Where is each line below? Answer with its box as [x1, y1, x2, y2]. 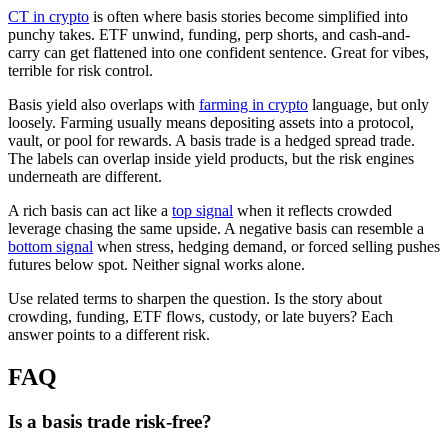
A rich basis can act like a [8, 201, 172, 219]
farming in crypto [199, 95, 308, 113]
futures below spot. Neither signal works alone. [8, 255, 305, 273]
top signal [172, 201, 233, 219]
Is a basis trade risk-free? [8, 410, 212, 432]
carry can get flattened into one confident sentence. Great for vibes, [8, 43, 429, 61]
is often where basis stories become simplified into [89, 7, 408, 25]
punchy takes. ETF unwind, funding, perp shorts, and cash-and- [8, 25, 410, 43]
